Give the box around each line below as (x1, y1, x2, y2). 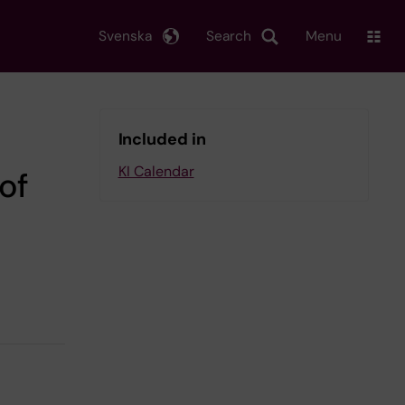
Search (206, 26, 251, 45)
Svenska (99, 26, 152, 45)
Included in (118, 128, 206, 150)
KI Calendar (118, 162, 194, 181)
